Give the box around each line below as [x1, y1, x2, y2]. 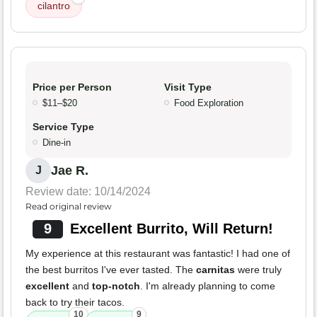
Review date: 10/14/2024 [25, 185, 151, 198]
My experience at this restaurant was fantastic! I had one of [25, 248, 290, 260]
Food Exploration [174, 98, 243, 109]
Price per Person [33, 81, 112, 93]
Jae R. [51, 163, 88, 178]
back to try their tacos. [25, 296, 125, 309]
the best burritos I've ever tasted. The [25, 264, 196, 276]
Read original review [25, 201, 112, 212]
